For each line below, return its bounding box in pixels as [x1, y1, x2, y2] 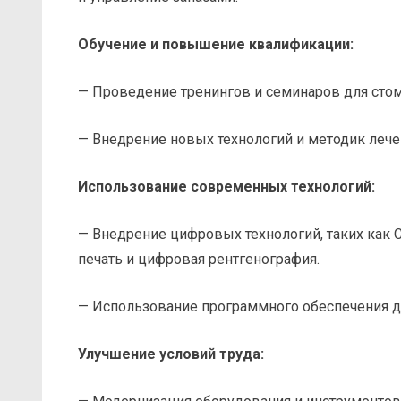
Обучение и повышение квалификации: [78, 35, 354, 53]
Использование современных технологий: [78, 177, 375, 195]
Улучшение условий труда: [78, 345, 264, 363]
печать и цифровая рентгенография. [78, 250, 320, 268]
